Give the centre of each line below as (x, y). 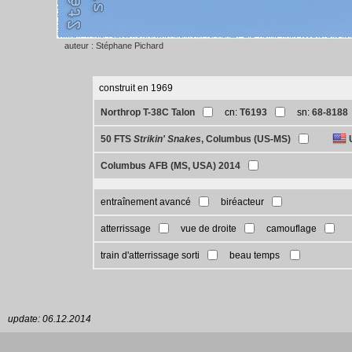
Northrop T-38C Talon (148, 112)
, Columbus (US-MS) (246, 139)
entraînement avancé (146, 202)
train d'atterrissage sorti (150, 255)
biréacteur (243, 202)
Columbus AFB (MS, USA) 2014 (171, 166)
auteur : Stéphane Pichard (114, 46)
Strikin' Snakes (168, 139)
